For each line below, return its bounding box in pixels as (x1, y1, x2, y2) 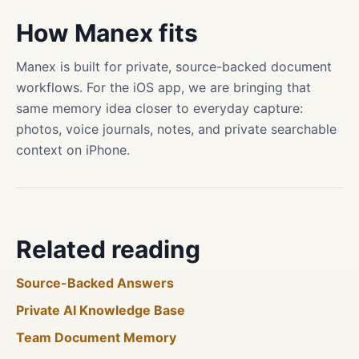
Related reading (16, 235, 200, 264)
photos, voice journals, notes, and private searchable (16, 121, 337, 137)
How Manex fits (16, 18, 198, 47)
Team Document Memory (16, 329, 176, 345)
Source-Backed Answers (16, 275, 174, 291)
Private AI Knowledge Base (16, 302, 185, 318)
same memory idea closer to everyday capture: (16, 100, 303, 116)
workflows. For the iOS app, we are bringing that (16, 79, 311, 95)
